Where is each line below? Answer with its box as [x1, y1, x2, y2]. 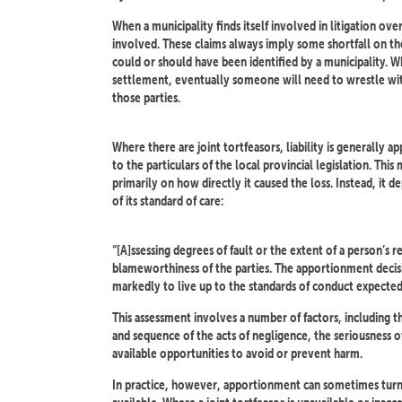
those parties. [112, 89, 180, 106]
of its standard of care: [112, 192, 223, 209]
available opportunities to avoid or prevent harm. [112, 345, 363, 362]
